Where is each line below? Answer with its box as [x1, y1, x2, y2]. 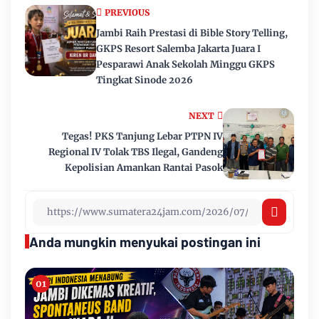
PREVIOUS [105, 6, 150, 18]
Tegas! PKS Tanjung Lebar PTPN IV [62, 130, 223, 142]
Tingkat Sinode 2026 [96, 73, 193, 86]
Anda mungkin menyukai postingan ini [29, 233, 261, 250]
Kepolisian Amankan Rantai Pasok [65, 161, 223, 174]
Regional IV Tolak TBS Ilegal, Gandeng [48, 145, 223, 158]
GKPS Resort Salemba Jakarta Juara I [96, 42, 261, 55]
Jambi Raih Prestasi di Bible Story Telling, [96, 26, 288, 39]
